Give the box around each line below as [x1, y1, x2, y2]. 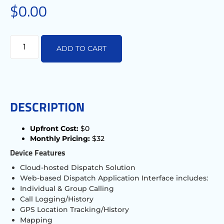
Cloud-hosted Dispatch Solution [20, 162, 135, 172]
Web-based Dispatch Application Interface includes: [20, 173, 208, 182]
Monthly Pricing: [30, 133, 90, 143]
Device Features [10, 146, 65, 158]
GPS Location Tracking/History [20, 204, 129, 214]
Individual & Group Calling [20, 183, 114, 193]
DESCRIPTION [10, 97, 84, 116]
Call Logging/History [20, 194, 93, 203]
